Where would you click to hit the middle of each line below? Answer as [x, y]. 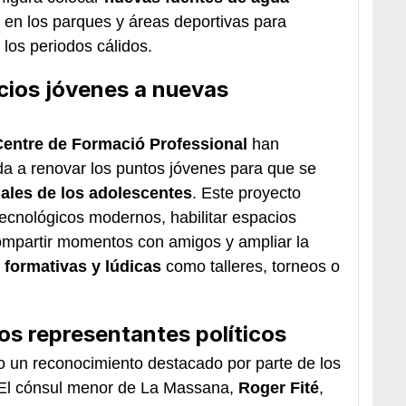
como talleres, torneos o [253, 266]
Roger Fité [279, 387]
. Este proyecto [246, 193]
